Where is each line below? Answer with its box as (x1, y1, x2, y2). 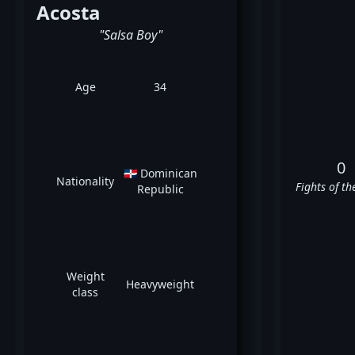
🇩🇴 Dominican (123, 165, 197, 181)
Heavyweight (126, 276, 195, 292)
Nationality (56, 173, 115, 189)
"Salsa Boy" (98, 25, 162, 44)
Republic (136, 181, 184, 197)
